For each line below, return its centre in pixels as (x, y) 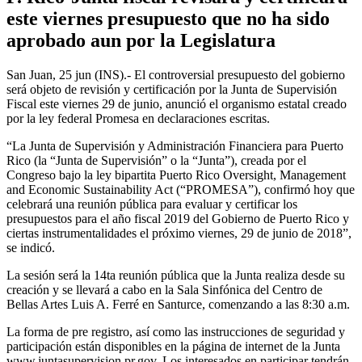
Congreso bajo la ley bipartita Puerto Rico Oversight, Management (176, 175)
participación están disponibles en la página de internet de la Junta (173, 346)
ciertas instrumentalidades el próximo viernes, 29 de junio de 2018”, (179, 233)
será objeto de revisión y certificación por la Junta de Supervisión (172, 89)
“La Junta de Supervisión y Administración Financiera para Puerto (175, 145)
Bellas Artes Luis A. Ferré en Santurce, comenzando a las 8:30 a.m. (178, 304)
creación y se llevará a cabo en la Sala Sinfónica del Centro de (164, 289)
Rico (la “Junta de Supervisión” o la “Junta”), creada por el (156, 160)
